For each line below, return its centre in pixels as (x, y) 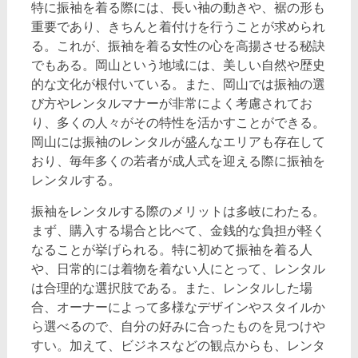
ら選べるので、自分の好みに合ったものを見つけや (178, 326)
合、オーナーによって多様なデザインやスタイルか (178, 307)
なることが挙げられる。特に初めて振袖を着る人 (171, 249)
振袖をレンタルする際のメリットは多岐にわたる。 (178, 211)
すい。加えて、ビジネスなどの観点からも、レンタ (178, 345)
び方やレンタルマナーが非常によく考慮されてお (171, 103)
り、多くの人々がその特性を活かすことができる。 (178, 122)
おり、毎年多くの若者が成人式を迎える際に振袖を (178, 161)
